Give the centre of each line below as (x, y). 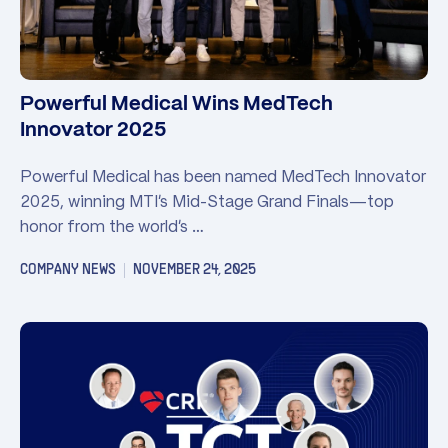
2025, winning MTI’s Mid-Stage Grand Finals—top (207, 200)
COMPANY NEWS (68, 269)
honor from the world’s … (112, 225)
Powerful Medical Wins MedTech (176, 104)
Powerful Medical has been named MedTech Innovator (223, 175)
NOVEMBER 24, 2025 (194, 269)
